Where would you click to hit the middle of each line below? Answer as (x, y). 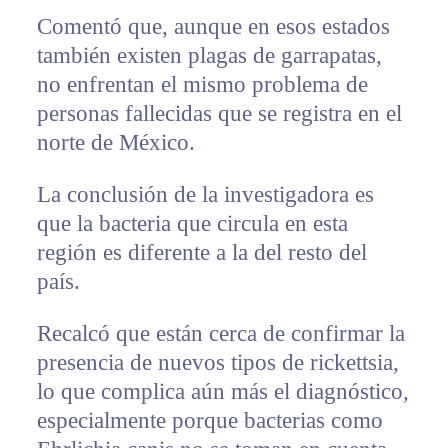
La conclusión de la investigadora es (205, 195)
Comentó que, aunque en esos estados (213, 27)
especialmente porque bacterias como (209, 421)
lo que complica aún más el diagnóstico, (222, 392)
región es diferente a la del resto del (201, 253)
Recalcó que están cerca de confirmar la (220, 334)
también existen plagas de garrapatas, (209, 56)
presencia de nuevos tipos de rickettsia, (217, 363)
